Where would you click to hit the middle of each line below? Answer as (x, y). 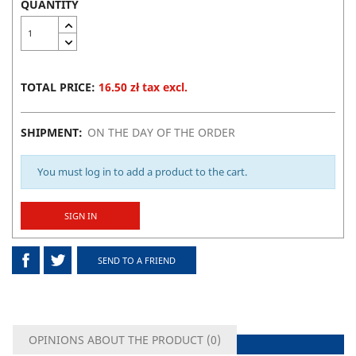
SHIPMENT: (53, 132)
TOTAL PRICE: (60, 87)
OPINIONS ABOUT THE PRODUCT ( (120, 339)
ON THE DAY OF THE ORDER (161, 132)
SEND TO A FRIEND (137, 260)
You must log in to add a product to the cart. (142, 171)
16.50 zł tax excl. (143, 87)
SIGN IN (80, 215)
